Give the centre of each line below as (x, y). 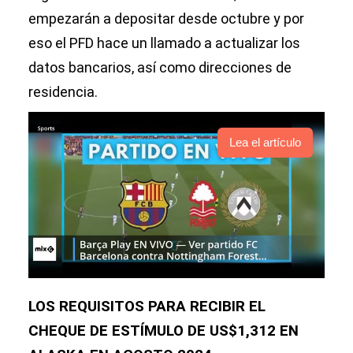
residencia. (63, 92)
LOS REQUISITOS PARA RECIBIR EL (147, 307)
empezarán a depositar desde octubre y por (166, 19)
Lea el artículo (265, 143)
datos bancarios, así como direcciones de (160, 67)
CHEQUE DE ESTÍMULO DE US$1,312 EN (163, 331)
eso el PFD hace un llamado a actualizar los (164, 43)
